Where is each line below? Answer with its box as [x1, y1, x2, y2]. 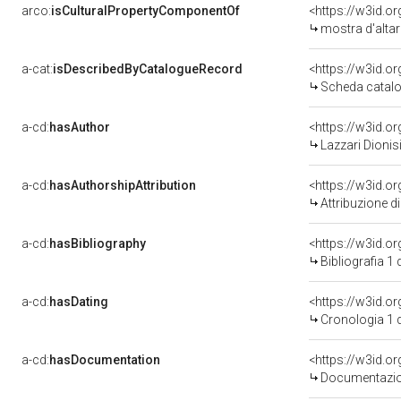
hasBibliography [49, 236, 146, 251]
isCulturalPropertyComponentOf [51, 4, 240, 18]
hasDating [49, 294, 108, 309]
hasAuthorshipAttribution [49, 178, 196, 192]
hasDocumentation [49, 353, 160, 367]
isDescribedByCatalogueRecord [53, 62, 243, 76]
